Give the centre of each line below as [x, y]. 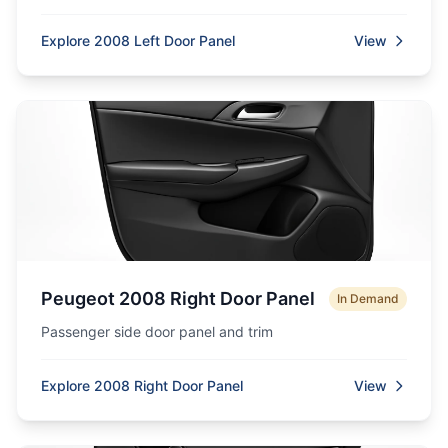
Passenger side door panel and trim [157, 331]
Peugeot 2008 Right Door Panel [178, 298]
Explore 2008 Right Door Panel [142, 385]
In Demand [368, 298]
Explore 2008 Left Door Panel [138, 40]
